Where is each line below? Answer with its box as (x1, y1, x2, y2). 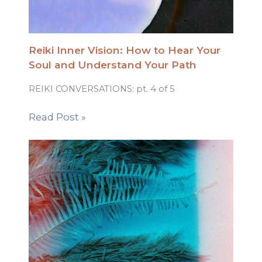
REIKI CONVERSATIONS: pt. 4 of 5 (29, 83, 175, 94)
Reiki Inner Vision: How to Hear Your (29, 44, 221, 57)
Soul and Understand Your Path (29, 58, 197, 71)
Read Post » (29, 111, 87, 123)
